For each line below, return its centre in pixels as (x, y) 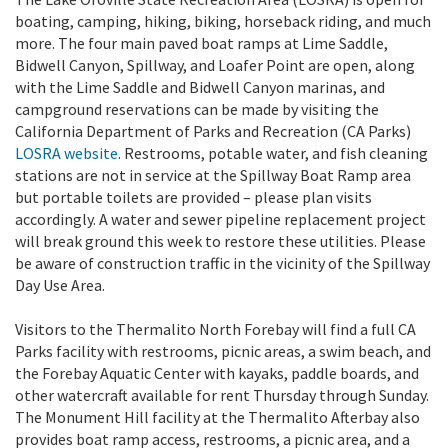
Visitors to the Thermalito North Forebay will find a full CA (215, 328)
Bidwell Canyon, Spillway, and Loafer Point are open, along (215, 64)
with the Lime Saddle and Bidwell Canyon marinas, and (200, 86)
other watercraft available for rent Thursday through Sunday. (222, 394)
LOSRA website (66, 152)
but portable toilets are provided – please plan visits (193, 196)
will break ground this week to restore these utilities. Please (220, 240)
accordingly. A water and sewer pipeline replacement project (220, 218)
